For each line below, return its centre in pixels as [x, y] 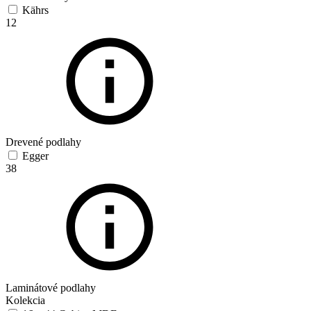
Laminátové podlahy [51, 288]
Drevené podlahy [43, 142]
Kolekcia [25, 301]
